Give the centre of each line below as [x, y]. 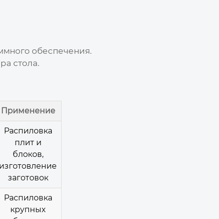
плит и [28, 142]
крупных [28, 209]
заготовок [28, 177]
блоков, [28, 154]
